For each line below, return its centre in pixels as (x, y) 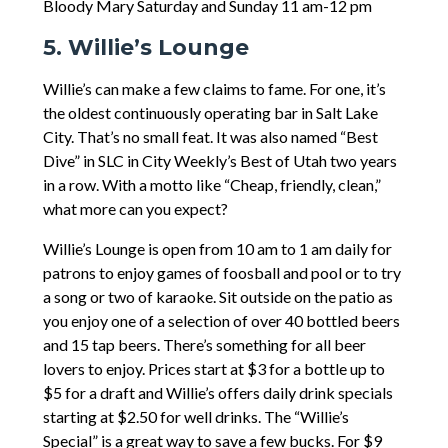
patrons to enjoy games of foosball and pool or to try (221, 273)
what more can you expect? (135, 209)
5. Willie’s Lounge (145, 48)
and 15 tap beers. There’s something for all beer (204, 345)
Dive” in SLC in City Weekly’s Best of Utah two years (219, 161)
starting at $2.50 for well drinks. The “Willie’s (195, 417)
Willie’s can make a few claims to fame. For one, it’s (214, 89)
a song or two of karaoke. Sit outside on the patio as (217, 297)
